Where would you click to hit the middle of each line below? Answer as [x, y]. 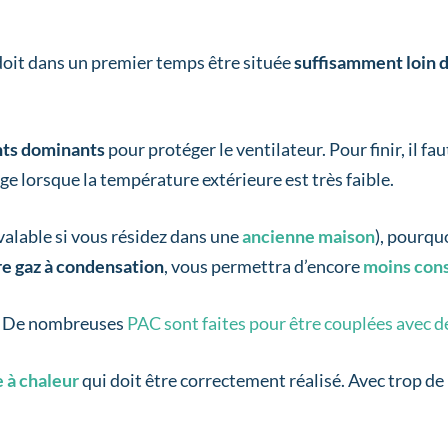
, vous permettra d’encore [264, 266]
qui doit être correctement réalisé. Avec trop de [262, 380]
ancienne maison [309, 236]
